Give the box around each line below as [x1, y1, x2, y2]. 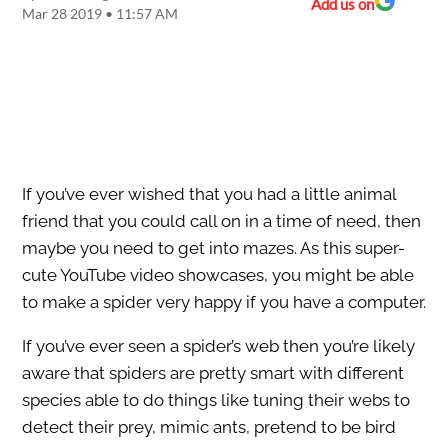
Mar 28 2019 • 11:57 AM [21, 5, 178, 23]
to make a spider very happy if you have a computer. [21, 292, 426, 313]
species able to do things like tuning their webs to [21, 390, 410, 411]
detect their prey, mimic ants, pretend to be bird [21, 417, 396, 438]
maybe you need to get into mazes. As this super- [21, 238, 405, 259]
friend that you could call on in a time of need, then [21, 211, 421, 232]
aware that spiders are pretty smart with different [21, 363, 404, 384]
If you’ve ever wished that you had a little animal [21, 184, 396, 205]
